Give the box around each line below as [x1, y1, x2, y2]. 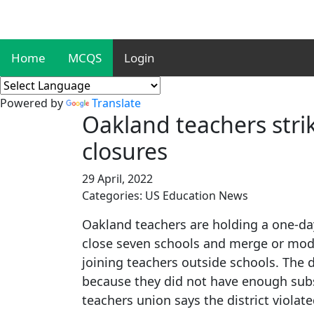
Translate [92, 95, 141, 111]
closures [82, 136, 168, 166]
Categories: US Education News [82, 188, 248, 203]
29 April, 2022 [82, 171, 153, 186]
